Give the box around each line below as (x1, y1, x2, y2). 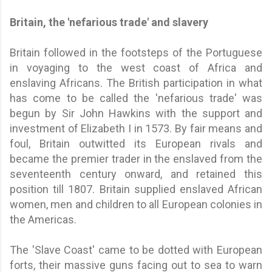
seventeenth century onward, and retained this (10, 167, 262, 180)
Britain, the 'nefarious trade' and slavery (10, 15, 208, 29)
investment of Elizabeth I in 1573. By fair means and (10, 121, 262, 135)
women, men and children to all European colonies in (10, 197, 262, 211)
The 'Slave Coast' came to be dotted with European (10, 243, 262, 256)
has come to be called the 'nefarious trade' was (10, 91, 262, 104)
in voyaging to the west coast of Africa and (10, 61, 262, 74)
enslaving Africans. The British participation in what (10, 76, 262, 89)
